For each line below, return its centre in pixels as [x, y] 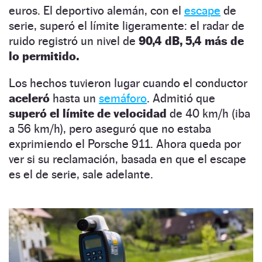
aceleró [29, 99]
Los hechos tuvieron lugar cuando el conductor [128, 83]
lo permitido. [44, 56]
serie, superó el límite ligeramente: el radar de [127, 26]
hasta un [74, 99]
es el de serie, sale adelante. [81, 175]
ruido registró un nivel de [74, 41]
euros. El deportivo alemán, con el [96, 11]
